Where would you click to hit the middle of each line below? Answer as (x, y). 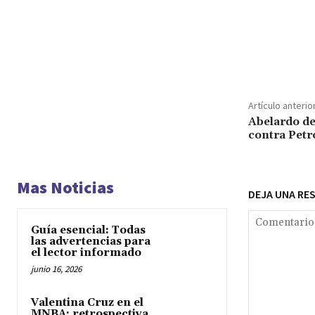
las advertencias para (91, 241)
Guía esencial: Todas (88, 230)
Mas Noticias (65, 187)
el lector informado (86, 252)
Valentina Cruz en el (87, 302)
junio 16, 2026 (56, 269)
